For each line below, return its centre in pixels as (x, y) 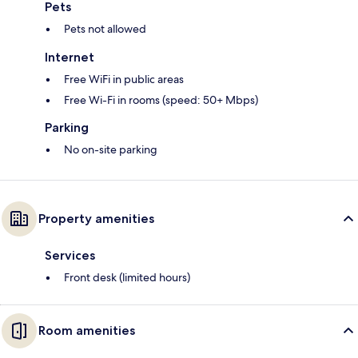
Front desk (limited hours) (127, 278)
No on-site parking (111, 150)
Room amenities (87, 331)
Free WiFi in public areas (124, 80)
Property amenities (96, 219)
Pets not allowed (105, 29)
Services (70, 256)
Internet (70, 58)
